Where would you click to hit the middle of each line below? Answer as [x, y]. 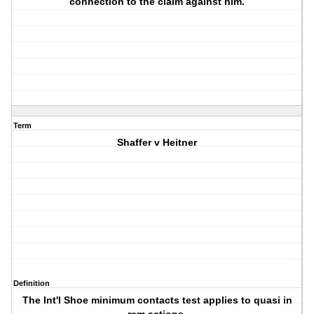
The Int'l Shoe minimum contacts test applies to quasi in [157, 300]
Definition [32, 284]
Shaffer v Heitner [157, 143]
